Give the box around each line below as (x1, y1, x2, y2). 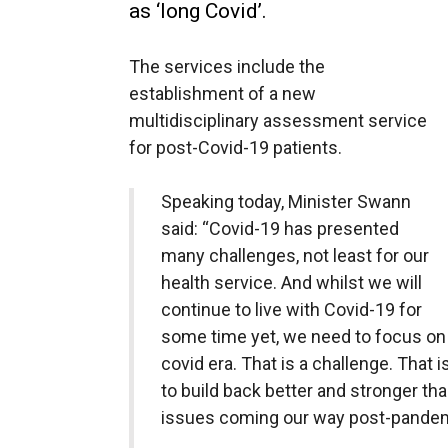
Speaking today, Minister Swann (160, 191, 411, 212)
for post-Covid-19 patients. (129, 137, 342, 158)
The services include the (129, 56, 325, 77)
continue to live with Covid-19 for (160, 299, 422, 320)
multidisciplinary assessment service (129, 110, 427, 131)
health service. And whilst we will (160, 272, 422, 293)
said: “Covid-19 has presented (160, 218, 399, 239)
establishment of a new (129, 83, 316, 104)
